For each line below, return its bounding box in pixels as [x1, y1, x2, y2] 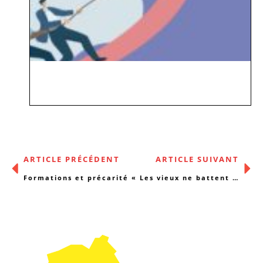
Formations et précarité [23, 173, 129, 182]
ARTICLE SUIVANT [156, 154, 239, 164]
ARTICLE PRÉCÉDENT [23, 154, 120, 164]
